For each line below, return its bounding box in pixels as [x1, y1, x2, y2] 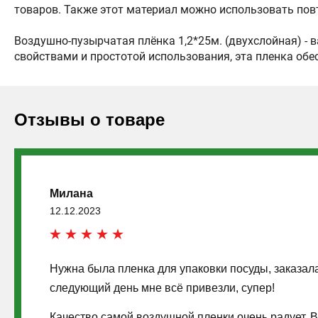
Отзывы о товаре [14, 109, 165, 129]
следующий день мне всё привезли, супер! [50, 281, 275, 294]
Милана [50, 187, 93, 199]
